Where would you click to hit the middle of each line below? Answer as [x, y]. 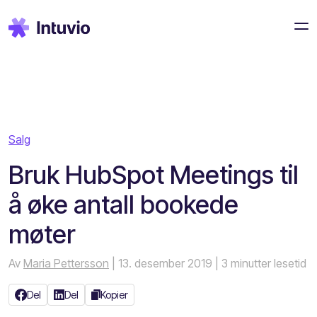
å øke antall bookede [123, 204]
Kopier [115, 295]
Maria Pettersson [66, 263]
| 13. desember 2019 [162, 263]
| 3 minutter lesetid [261, 263]
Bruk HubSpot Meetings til [154, 175]
